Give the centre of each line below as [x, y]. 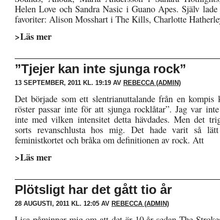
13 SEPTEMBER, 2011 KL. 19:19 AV [69, 83]
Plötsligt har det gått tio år [93, 190]
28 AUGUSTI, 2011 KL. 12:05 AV [63, 204]
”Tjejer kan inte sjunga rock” [100, 69]
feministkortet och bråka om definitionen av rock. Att [109, 140]
